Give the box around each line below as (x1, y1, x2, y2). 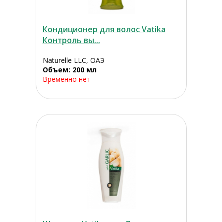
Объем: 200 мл (42, 65, 97, 75)
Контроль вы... (42, 35, 100, 46)
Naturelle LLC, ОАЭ (42, 55, 105, 65)
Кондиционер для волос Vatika (42, 24, 166, 35)
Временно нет (42, 74, 91, 84)
